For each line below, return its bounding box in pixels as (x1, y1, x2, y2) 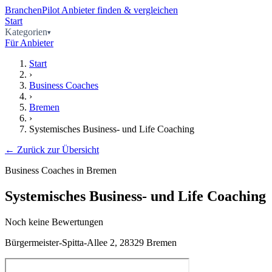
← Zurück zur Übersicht (5, 144, 99, 155)
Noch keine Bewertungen (5, 216, 103, 227)
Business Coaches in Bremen (5, 165, 117, 175)
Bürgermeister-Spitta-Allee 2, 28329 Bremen (5, 237, 177, 248)
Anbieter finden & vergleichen (61, 5, 178, 15)
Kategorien (5, 27, 47, 37)
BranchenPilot (5, 5, 59, 15)
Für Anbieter (5, 38, 53, 48)
